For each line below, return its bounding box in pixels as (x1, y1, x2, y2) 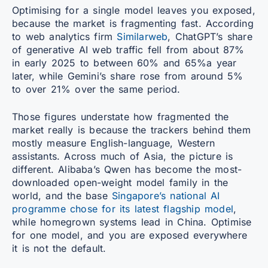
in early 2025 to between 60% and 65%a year (12, 56, 237, 69)
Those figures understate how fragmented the (12, 110, 229, 123)
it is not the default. (12, 242, 106, 254)
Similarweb (117, 30, 168, 42)
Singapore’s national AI (112, 189, 220, 202)
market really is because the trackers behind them (12, 123, 251, 136)
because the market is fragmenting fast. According (12, 17, 254, 29)
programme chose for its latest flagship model (12, 202, 234, 215)
